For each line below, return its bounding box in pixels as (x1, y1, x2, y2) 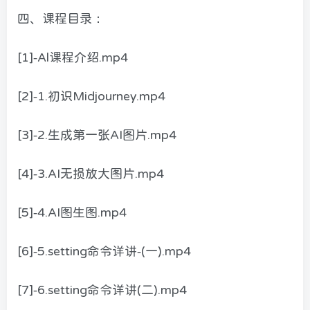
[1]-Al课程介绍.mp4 (17, 51, 128, 64)
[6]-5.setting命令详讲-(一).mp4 (17, 245, 191, 258)
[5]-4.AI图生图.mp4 (17, 206, 127, 219)
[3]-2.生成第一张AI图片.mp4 (17, 129, 176, 142)
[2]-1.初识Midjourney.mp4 (17, 90, 165, 103)
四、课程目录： (17, 12, 104, 26)
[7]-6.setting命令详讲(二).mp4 (17, 284, 187, 297)
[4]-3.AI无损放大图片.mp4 (17, 167, 164, 181)
